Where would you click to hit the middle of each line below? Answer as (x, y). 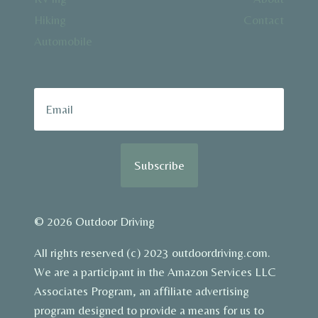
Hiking (50, 20)
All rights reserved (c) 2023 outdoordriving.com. (152, 253)
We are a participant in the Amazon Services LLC (155, 272)
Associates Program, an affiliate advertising (142, 291)
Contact (264, 20)
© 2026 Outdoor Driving (94, 221)
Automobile (63, 42)
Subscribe (159, 165)
